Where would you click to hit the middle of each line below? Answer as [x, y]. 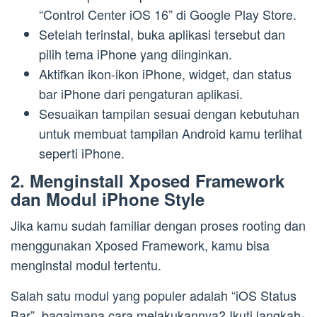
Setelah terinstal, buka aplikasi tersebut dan [162, 34]
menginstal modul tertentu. [86, 264]
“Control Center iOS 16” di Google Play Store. [168, 15]
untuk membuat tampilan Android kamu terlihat [171, 133]
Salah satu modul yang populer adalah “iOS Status [154, 295]
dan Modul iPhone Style [108, 198]
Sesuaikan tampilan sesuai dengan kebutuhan [169, 114]
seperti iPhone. [82, 153]
